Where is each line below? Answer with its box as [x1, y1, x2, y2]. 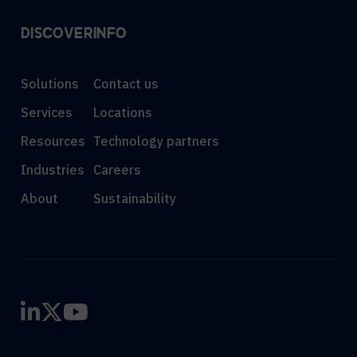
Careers [92, 161, 141, 178]
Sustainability [92, 190, 176, 206]
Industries [21, 161, 84, 178]
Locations [92, 104, 152, 120]
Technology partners [92, 132, 219, 149]
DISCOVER [21, 26, 93, 42]
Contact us [92, 75, 159, 92]
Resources [21, 132, 85, 149]
